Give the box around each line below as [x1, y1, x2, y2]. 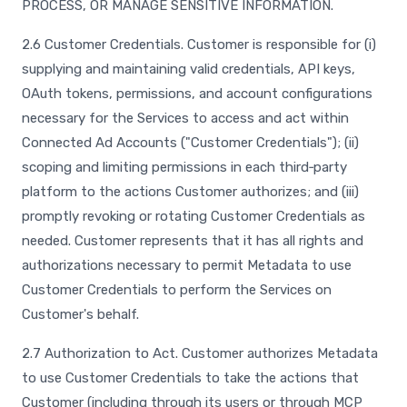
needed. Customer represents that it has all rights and [22, 233, 363, 249]
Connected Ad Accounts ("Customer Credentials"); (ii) [22, 134, 359, 151]
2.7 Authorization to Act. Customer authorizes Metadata [22, 345, 378, 362]
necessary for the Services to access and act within [22, 110, 349, 126]
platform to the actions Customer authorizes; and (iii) [22, 184, 359, 200]
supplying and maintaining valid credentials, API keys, [22, 61, 355, 77]
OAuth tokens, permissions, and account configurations [22, 85, 372, 102]
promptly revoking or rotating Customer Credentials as [22, 208, 365, 224]
